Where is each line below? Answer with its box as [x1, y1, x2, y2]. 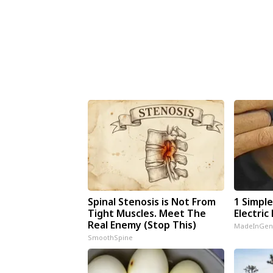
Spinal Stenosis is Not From [88, 194, 216, 208]
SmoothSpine [88, 232, 133, 242]
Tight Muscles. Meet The [88, 206, 207, 220]
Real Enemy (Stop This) [88, 218, 197, 232]
